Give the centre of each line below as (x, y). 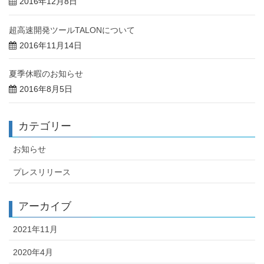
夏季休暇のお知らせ (46, 74)
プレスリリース (42, 172)
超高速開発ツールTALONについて (72, 30)
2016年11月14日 (51, 45)
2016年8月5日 (46, 89)
